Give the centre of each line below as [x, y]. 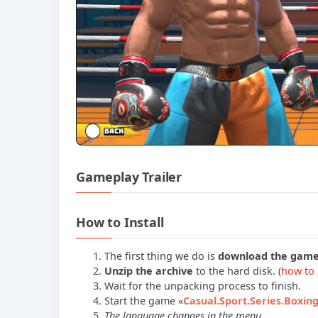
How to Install [120, 223]
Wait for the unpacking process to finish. [203, 286]
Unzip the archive [149, 271]
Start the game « [144, 301]
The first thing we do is [161, 256]
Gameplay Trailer [129, 177]
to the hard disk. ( [237, 271]
